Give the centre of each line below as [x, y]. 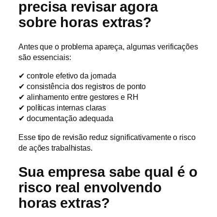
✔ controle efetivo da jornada [68, 76]
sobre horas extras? [85, 22]
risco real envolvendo [90, 188]
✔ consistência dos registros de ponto [82, 86]
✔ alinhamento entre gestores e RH [78, 97]
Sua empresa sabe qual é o [108, 172]
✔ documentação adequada [66, 118]
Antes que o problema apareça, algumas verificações [108, 47]
